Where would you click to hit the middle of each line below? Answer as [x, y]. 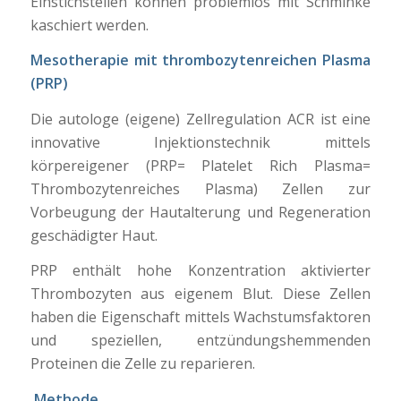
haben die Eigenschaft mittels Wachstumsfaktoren [200, 317]
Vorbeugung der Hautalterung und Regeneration [200, 212]
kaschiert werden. [89, 25]
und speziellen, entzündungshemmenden [200, 341]
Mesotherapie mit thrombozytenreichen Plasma [200, 60]
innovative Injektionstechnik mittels [200, 142]
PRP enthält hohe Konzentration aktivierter [200, 271]
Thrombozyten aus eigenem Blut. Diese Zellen [200, 294]
